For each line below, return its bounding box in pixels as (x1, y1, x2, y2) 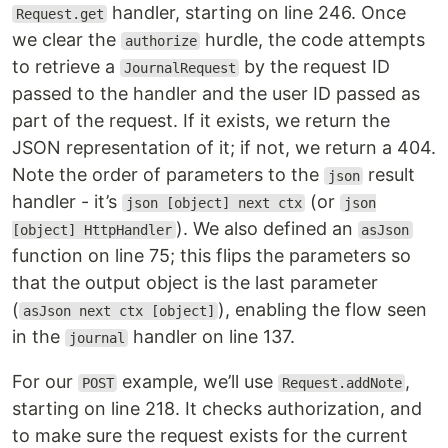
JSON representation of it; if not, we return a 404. (12, 137, 436, 158)
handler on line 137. (128, 326, 296, 347)
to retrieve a (12, 56, 120, 77)
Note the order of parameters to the (12, 164, 324, 185)
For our (12, 371, 78, 392)
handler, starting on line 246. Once (107, 2, 407, 23)
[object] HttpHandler (12, 222, 172, 238)
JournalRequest (123, 60, 236, 76)
